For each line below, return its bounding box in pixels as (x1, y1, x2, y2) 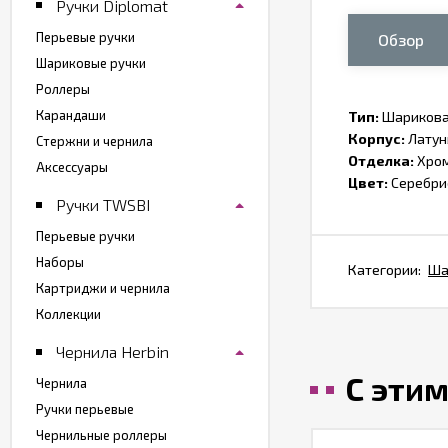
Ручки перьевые (36, 400, 134, 417)
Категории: (348, 261, 421, 278)
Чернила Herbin (56, 341, 169, 361)
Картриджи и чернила (36, 279, 170, 296)
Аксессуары (36, 158, 108, 175)
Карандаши (36, 106, 106, 123)
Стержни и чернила (36, 132, 153, 149)
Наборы (36, 253, 84, 270)
